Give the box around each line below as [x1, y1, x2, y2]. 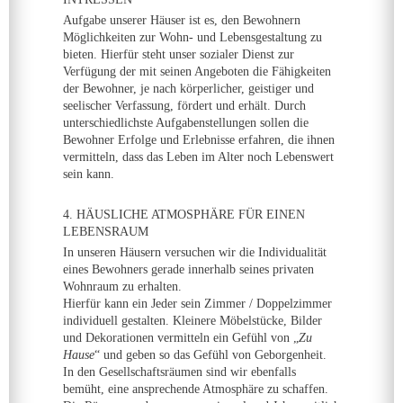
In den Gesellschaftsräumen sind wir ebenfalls [63, 365, 296, 379]
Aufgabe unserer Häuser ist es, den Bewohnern [63, 13, 300, 27]
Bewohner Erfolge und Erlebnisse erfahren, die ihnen [63, 133, 335, 147]
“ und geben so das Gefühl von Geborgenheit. [94, 348, 327, 362]
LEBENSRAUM [63, 225, 148, 238]
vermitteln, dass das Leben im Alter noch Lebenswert [63, 150, 334, 164]
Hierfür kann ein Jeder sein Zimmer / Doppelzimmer [63, 297, 332, 310]
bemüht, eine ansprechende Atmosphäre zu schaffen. [63, 382, 328, 396]
